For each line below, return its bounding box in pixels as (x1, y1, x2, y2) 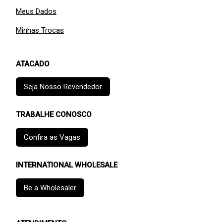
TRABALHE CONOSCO (16, 110, 92, 119)
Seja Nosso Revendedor (24, 82, 102, 92)
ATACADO (16, 59, 50, 69)
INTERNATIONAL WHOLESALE (16, 161, 117, 170)
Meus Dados (16, 7, 56, 16)
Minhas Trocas (16, 26, 64, 35)
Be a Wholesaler (24, 183, 76, 193)
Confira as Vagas (24, 133, 80, 142)
